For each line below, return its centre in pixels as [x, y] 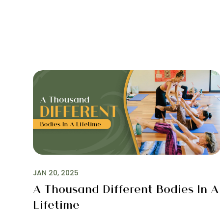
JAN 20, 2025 [56, 173]
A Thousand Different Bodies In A [126, 188]
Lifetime [56, 204]
